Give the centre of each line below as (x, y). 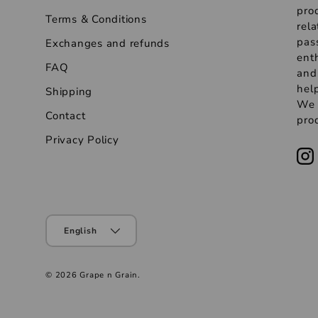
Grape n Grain (109, 275)
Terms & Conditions (96, 19)
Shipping (69, 91)
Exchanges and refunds (108, 43)
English (81, 231)
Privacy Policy (82, 139)
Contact (66, 115)
